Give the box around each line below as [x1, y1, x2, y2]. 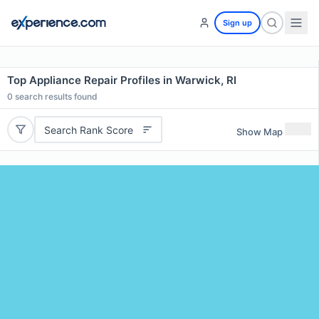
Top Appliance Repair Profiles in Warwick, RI [7, 73, 236, 87]
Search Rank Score [43, 123, 133, 136]
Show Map [236, 125, 283, 137]
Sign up [223, 18, 252, 28]
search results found [13, 91, 98, 102]
